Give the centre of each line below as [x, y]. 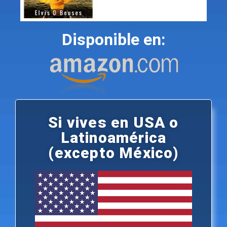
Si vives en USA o [113, 123]
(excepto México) [113, 153]
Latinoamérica [113, 138]
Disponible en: [113, 40]
